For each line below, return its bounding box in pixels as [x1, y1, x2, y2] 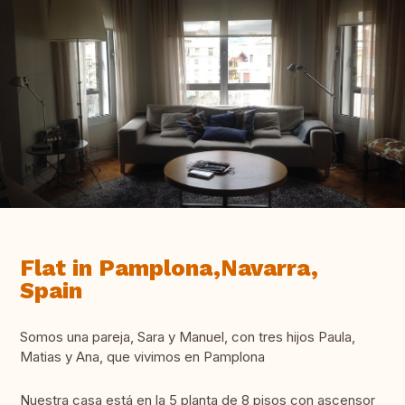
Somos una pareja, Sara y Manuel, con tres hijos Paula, [20, 328, 355, 346]
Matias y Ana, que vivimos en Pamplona [20, 348, 265, 366]
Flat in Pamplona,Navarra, [20, 255, 318, 282]
